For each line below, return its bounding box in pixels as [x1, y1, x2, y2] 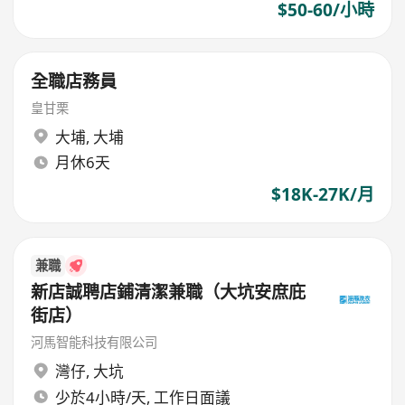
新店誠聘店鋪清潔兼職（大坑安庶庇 [31, 280, 306, 305]
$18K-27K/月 [270, 183, 374, 207]
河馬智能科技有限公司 [31, 334, 158, 352]
